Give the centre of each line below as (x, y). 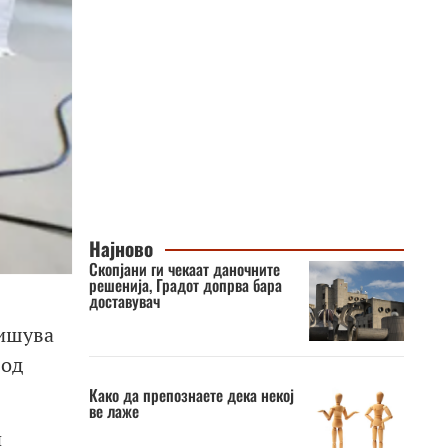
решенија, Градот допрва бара (185, 285)
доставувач (124, 301)
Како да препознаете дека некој (191, 395)
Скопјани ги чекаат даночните (184, 269)
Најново (120, 248)
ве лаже (113, 411)
